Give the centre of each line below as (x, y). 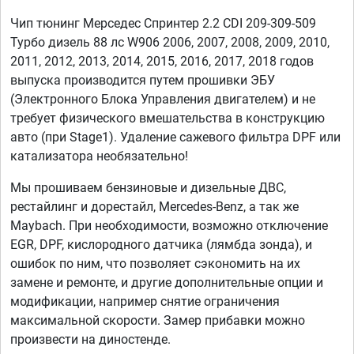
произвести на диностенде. (90, 340)
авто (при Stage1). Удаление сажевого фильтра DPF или (175, 137)
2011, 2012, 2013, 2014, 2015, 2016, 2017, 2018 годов (162, 62)
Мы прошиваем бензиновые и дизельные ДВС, (148, 188)
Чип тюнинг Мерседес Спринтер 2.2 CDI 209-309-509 (163, 24)
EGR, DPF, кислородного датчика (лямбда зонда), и (161, 245)
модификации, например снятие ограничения (145, 302)
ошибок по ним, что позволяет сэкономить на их (155, 264)
